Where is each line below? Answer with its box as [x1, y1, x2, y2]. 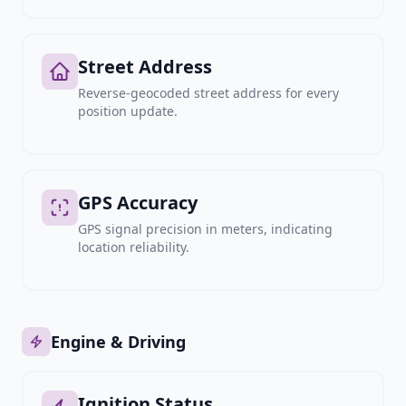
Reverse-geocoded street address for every [78, 84, 339, 101]
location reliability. [78, 238, 189, 256]
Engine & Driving [51, 331, 186, 353]
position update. [78, 102, 178, 120]
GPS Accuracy [78, 190, 198, 215]
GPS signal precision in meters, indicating [78, 220, 333, 237]
